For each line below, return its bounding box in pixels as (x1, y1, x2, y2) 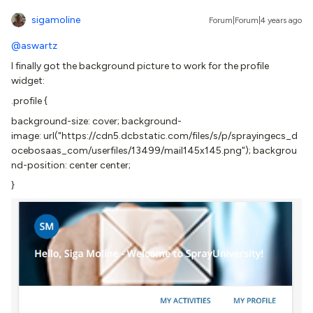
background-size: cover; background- (11, 115, 182, 128)
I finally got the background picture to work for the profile (11, 60, 269, 73)
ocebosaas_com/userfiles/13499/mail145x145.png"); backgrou (11, 145, 297, 157)
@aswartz (11, 40, 57, 52)
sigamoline (31, 14, 80, 27)
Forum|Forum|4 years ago (209, 15, 302, 26)
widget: (11, 75, 45, 87)
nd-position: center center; (11, 159, 133, 172)
